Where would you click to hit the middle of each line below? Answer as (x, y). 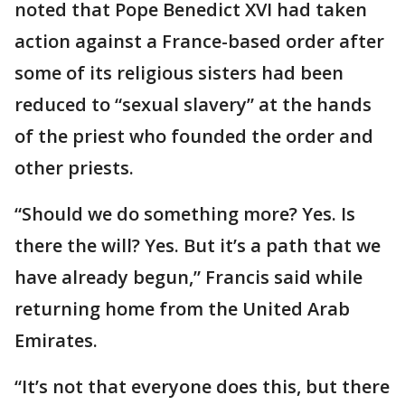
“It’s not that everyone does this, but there (202, 387)
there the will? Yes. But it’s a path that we (198, 246)
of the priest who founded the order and (194, 137)
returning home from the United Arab (182, 309)
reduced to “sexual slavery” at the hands (193, 105)
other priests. (74, 168)
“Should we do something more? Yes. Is (185, 214)
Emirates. (56, 341)
